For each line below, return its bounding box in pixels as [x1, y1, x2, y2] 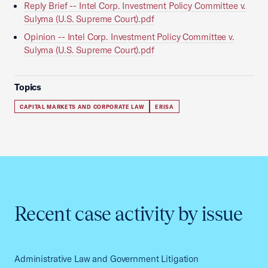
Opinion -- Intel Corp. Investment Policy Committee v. [24, 31, 234, 42]
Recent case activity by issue [14, 203, 243, 225]
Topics [14, 81, 42, 93]
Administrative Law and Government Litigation [14, 253, 199, 264]
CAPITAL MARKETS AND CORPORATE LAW [20, 103, 145, 110]
